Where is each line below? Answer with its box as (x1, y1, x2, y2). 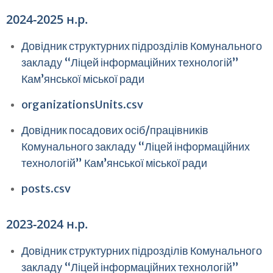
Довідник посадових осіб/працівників (21, 123, 208, 137)
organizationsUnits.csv (21, 97, 143, 112)
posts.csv (21, 182, 71, 196)
